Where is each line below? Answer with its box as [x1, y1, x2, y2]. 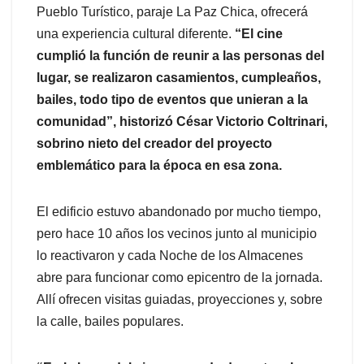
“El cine [235, 26, 283, 41]
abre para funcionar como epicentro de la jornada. [37, 270, 323, 284]
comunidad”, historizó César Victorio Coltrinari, [37, 114, 327, 128]
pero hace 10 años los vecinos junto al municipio [37, 226, 317, 240]
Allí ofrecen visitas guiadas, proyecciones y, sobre [37, 292, 323, 306]
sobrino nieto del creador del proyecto [37, 136, 272, 150]
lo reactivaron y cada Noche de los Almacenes [37, 248, 303, 262]
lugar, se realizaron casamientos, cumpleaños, [37, 70, 321, 84]
